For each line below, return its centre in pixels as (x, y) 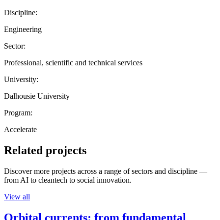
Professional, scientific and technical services (73, 62)
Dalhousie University (37, 96)
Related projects (45, 150)
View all (17, 196)
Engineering (23, 29)
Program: (18, 112)
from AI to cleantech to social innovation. (68, 180)
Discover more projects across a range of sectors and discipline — (106, 171)
